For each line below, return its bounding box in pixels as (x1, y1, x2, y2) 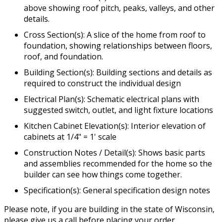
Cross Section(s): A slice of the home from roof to (24, 29, 206, 41)
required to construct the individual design (24, 78, 181, 89)
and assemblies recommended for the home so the (24, 158, 212, 169)
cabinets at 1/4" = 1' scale (24, 131, 116, 143)
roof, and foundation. (24, 51, 103, 62)
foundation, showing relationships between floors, (24, 40, 212, 52)
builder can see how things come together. (24, 169, 182, 180)
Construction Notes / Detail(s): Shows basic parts (24, 147, 205, 159)
